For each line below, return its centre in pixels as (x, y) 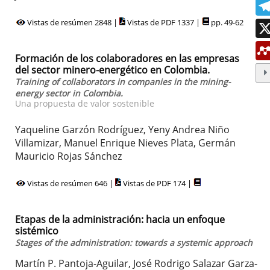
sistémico (37, 231)
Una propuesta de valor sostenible (85, 103)
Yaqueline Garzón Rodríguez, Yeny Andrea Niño (122, 130)
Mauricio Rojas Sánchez (68, 156)
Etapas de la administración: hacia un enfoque (120, 219)
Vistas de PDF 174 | (157, 184)
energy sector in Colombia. (69, 93)
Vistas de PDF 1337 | (164, 23)
